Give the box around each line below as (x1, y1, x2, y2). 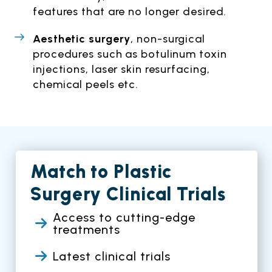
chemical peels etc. (33, 78, 139, 92)
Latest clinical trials (52, 248, 171, 263)
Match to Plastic (30, 160, 172, 183)
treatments (52, 222, 120, 237)
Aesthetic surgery (33, 32, 131, 46)
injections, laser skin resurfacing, (33, 63, 210, 76)
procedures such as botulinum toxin (33, 47, 227, 61)
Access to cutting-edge (52, 210, 195, 225)
